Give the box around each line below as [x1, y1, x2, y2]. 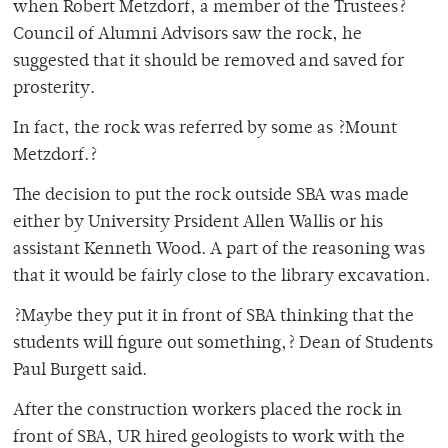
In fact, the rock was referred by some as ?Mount [13, 120, 397, 139]
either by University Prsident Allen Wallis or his [13, 214, 383, 233]
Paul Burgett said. [13, 362, 147, 381]
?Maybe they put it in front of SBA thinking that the [13, 308, 414, 327]
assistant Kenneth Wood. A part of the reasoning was [13, 241, 425, 260]
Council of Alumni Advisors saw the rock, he [13, 26, 362, 45]
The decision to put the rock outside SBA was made [13, 187, 409, 206]
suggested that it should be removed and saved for [13, 53, 404, 72]
